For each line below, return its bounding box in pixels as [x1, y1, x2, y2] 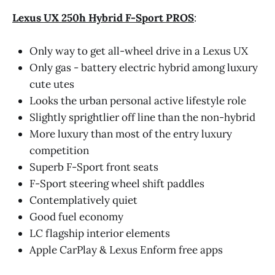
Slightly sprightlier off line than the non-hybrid [29, 110, 255, 125]
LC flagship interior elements [29, 227, 170, 241]
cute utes [29, 77, 74, 91]
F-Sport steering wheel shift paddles [29, 177, 204, 191]
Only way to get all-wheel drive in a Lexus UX [29, 44, 248, 58]
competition [29, 144, 89, 158]
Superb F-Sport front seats [29, 160, 158, 174]
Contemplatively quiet [29, 193, 137, 207]
